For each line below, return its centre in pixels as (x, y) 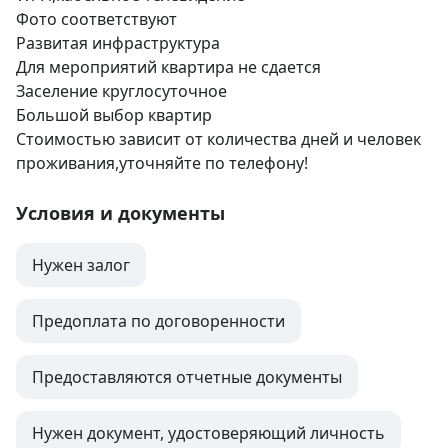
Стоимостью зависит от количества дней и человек (218, 139)
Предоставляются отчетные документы (187, 377)
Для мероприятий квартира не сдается (170, 67)
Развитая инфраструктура (120, 43)
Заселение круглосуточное (121, 91)
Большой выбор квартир (114, 115)
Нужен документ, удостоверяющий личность (208, 433)
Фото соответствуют (96, 19)
